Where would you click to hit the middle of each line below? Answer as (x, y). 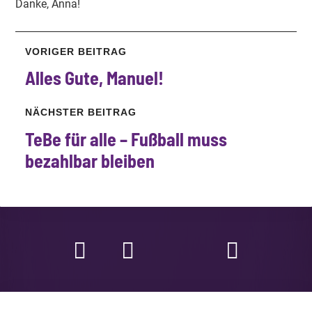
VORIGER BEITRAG (76, 51)
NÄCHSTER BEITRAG (80, 112)
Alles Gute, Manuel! (94, 78)
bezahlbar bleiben (89, 160)
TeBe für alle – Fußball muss (126, 139)
